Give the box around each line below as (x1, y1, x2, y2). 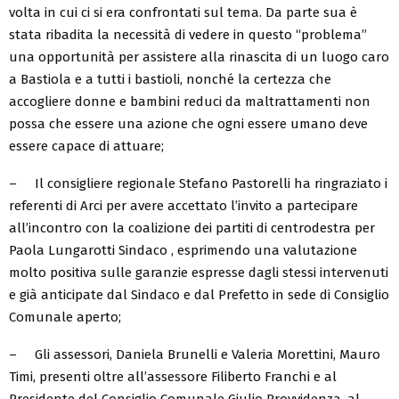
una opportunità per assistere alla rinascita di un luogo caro (9, 49, 389, 66)
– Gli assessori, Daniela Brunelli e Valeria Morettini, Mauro (9, 346, 380, 363)
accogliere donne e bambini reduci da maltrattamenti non (9, 94, 370, 110)
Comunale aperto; (9, 309, 121, 326)
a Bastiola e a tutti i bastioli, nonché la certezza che (9, 71, 331, 88)
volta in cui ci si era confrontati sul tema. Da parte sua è (9, 4, 357, 21)
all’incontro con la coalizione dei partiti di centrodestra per (9, 220, 375, 237)
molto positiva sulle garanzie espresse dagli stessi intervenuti (9, 265, 388, 281)
